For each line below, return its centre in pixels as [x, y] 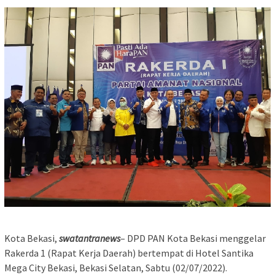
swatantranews [90, 238]
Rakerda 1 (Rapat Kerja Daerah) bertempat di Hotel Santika [129, 253]
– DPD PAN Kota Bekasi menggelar [193, 238]
